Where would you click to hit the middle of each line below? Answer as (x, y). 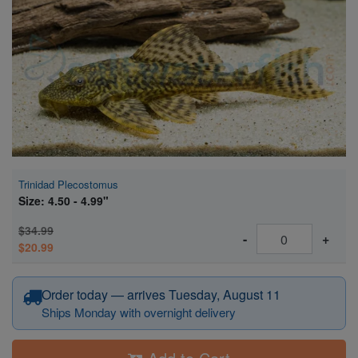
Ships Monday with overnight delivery (139, 312)
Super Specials (56, 40)
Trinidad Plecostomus (68, 185)
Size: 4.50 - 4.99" (64, 201)
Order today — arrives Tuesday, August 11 (161, 295)
